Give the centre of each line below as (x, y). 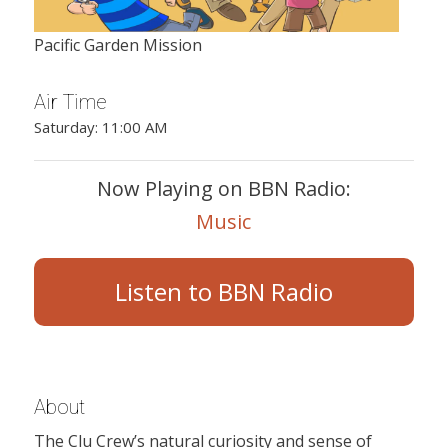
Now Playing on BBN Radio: (223, 188)
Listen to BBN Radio (223, 291)
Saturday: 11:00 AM (100, 126)
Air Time (70, 102)
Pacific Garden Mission (117, 44)
